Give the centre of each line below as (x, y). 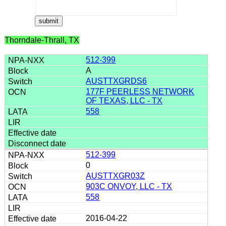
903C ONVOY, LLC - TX (129, 186)
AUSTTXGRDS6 (117, 81)
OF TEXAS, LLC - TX (124, 100)
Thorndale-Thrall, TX (42, 40)
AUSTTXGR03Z (116, 176)
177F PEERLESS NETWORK (140, 91)
